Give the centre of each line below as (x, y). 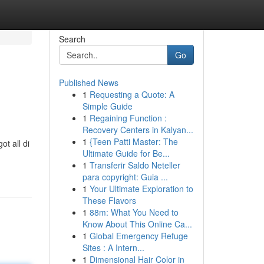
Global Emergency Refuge (138, 236)
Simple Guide (107, 106)
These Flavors (109, 200)
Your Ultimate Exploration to (141, 189)
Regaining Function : (128, 118)
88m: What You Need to (134, 212)
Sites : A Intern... (113, 247)
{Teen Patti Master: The (133, 141)
